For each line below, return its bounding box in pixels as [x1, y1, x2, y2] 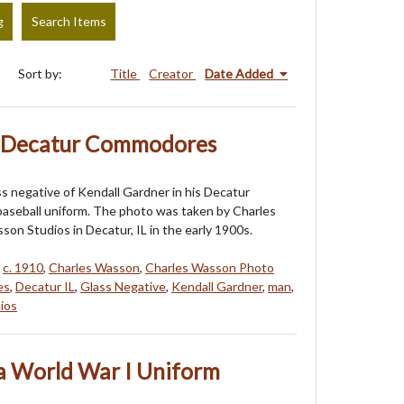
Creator [149, 65, 197, 81]
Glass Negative [80, 279, 166, 295]
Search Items [31, 14, 106, 30]
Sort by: [18, 65, 66, 81]
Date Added [205, 65, 277, 81]
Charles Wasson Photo [145, 260, 274, 276]
